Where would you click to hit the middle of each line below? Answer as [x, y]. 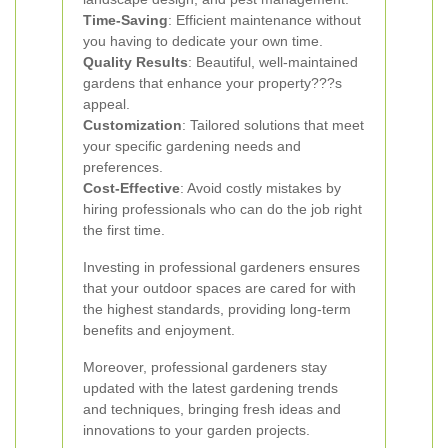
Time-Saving [125, 20]
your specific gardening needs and [192, 146]
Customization [132, 125]
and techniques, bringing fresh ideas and [212, 409]
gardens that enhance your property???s [212, 83]
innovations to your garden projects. [196, 430]
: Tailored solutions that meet [273, 125]
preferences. [123, 167]
